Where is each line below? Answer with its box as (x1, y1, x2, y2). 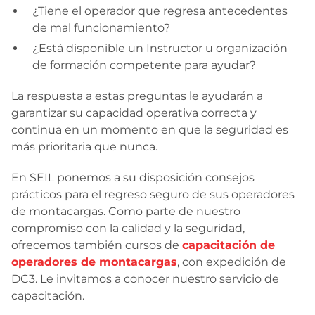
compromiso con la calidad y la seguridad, (11, 221, 245, 236)
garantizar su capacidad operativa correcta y (11, 106, 257, 120)
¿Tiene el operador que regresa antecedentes (32, 4, 288, 18)
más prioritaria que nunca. (11, 140, 157, 154)
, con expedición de (177, 255, 286, 269)
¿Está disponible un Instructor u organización (32, 41, 288, 56)
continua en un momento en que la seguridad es (11, 123, 288, 137)
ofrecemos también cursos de (11, 238, 182, 252)
